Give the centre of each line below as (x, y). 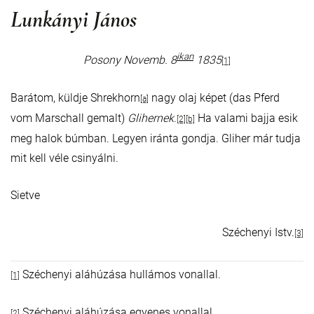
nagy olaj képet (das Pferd (214, 98)
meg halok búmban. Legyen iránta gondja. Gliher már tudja (156, 139)
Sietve (25, 196)
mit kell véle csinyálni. (64, 158)
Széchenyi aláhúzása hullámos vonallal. (120, 275)
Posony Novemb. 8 (130, 60)
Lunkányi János (74, 19)
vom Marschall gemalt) (69, 118)
